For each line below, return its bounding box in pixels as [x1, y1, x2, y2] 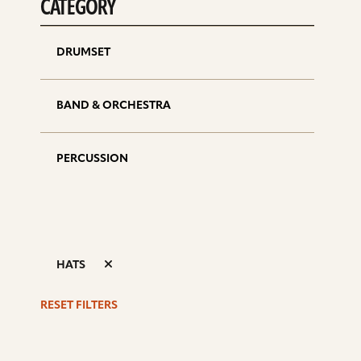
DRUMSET [56, 47, 110, 59]
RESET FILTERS [40, 300, 118, 312]
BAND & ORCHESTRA [56, 100, 171, 112]
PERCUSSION [56, 153, 128, 165]
